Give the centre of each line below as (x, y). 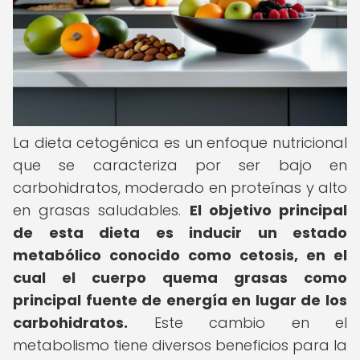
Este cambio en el (237, 323)
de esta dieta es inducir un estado (180, 233)
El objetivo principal (268, 210)
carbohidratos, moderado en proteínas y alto (180, 188)
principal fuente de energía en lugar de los (180, 300)
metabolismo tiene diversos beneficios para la (180, 345)
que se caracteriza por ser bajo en (180, 165)
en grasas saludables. (101, 210)
